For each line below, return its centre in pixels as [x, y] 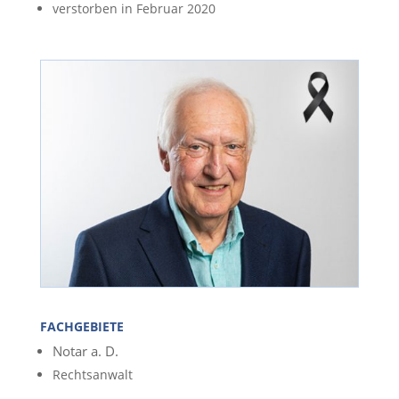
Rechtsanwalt [92, 374]
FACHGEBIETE [81, 326]
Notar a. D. [85, 350]
